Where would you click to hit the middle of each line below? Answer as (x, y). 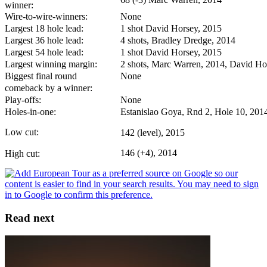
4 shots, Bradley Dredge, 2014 (178, 40)
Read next (30, 218)
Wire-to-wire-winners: (46, 16)
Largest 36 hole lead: (44, 40)
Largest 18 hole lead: (44, 28)
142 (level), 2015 (153, 132)
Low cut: (22, 132)
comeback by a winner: (49, 88)
